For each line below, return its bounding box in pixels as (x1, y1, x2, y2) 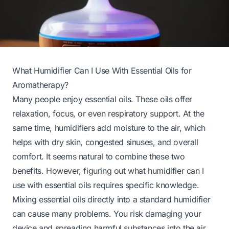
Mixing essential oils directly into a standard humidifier (12, 194, 211, 204)
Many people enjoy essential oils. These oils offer (12, 94, 193, 104)
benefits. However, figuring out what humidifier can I (12, 165, 204, 176)
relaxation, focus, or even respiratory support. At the (12, 108, 204, 119)
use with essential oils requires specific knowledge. (12, 179, 199, 190)
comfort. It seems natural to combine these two (12, 151, 185, 162)
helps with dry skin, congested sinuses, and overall (12, 136, 198, 147)
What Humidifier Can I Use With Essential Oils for (12, 65, 192, 76)
